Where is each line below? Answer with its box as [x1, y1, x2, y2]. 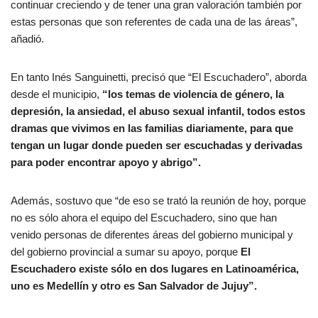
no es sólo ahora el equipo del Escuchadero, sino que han [11, 212, 277, 224]
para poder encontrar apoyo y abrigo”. [11, 156, 201, 169]
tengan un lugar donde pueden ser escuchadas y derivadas [11, 139, 302, 152]
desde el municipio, [11, 88, 102, 101]
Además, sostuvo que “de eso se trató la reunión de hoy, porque [11, 194, 306, 207]
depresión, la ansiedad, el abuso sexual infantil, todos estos [11, 105, 305, 118]
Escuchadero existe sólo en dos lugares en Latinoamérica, [11, 263, 299, 275]
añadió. [11, 33, 44, 45]
